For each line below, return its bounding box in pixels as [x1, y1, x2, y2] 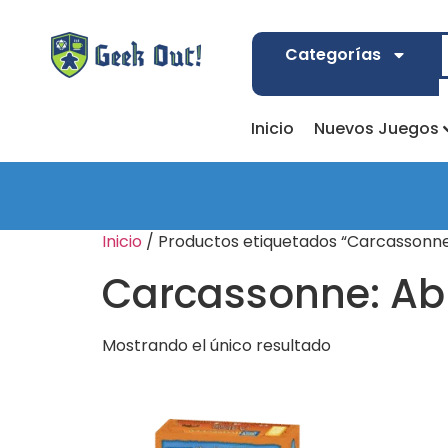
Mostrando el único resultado [102, 334, 331, 357]
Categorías [284, 43, 381, 66]
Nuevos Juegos [313, 117, 439, 140]
